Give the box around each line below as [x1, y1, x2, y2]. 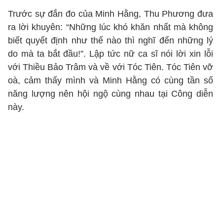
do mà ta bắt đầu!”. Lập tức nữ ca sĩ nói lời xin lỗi [8, 49, 213, 59]
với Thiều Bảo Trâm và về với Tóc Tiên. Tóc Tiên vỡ [8, 62, 213, 72]
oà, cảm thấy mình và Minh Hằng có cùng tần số [8, 75, 213, 85]
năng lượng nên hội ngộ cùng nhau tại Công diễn [8, 89, 213, 99]
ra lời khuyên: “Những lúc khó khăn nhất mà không [8, 22, 213, 32]
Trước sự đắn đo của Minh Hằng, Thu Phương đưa [8, 9, 213, 19]
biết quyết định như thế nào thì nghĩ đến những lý [8, 36, 213, 45]
